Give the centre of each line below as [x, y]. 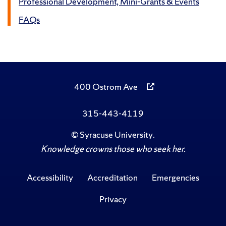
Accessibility [50, 178]
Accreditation [112, 178]
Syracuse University [116, 135]
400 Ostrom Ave [106, 87]
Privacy [113, 199]
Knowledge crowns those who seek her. [113, 149]
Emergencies [175, 178]
